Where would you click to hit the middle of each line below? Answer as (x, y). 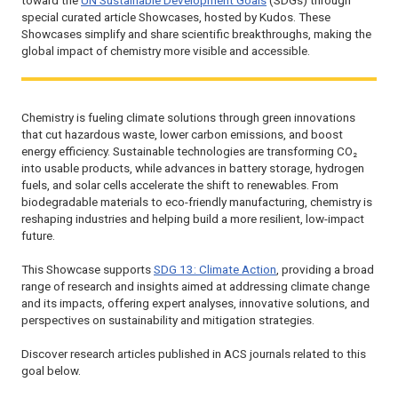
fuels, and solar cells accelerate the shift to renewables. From (180, 185)
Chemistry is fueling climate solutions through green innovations (188, 117)
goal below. (51, 370)
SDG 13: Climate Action (215, 269)
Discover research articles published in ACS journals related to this (194, 354)
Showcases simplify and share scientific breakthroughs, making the (196, 35)
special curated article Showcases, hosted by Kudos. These (176, 18)
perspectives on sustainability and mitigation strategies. (168, 320)
